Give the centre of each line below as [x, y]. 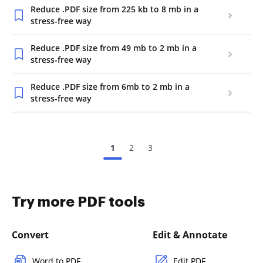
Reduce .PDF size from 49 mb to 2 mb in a [114, 48]
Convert [30, 235]
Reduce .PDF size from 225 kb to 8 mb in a [114, 9]
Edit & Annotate [190, 235]
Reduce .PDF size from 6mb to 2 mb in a [110, 87]
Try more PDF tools [78, 202]
